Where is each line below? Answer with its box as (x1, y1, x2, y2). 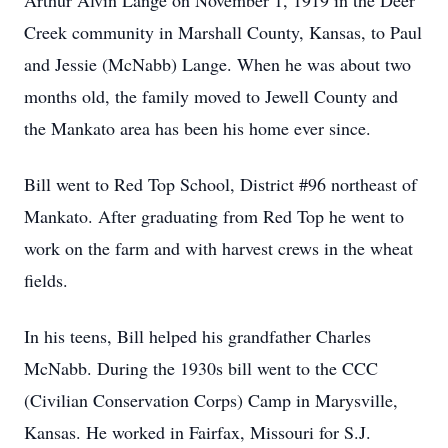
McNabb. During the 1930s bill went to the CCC (24, 356, 378, 380)
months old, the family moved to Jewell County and (24, 84, 398, 108)
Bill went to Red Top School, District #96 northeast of (24, 172, 417, 196)
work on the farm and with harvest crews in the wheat (24, 236, 413, 260)
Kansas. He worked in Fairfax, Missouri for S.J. (24, 420, 371, 444)
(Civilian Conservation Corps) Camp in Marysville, (24, 388, 398, 412)
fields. (24, 268, 68, 292)
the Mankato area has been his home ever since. (24, 116, 371, 140)
